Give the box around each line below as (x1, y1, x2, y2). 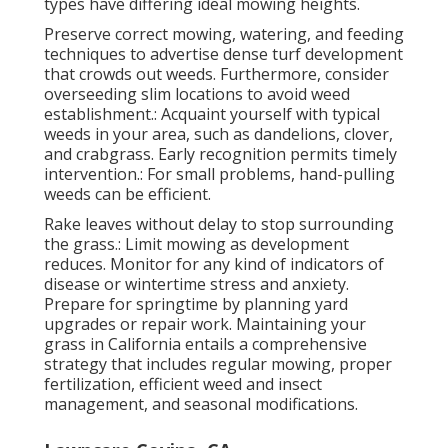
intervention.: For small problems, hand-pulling (44, 162, 395, 185)
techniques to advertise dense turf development (44, 42, 403, 65)
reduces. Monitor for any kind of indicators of (44, 252, 384, 275)
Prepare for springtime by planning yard (44, 292, 348, 315)
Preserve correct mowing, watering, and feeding (44, 22, 404, 45)
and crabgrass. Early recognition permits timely (44, 142, 397, 165)
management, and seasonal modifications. (44, 392, 358, 415)
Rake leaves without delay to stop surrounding (44, 212, 394, 235)
